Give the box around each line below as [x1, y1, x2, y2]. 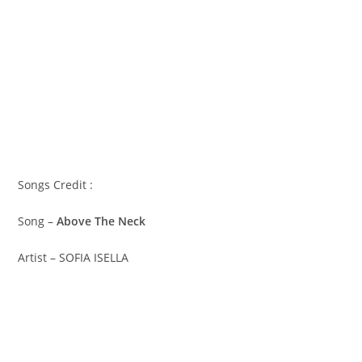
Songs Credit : [18, 176, 94, 192]
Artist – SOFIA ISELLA [18, 249, 129, 265]
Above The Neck [57, 213, 146, 229]
